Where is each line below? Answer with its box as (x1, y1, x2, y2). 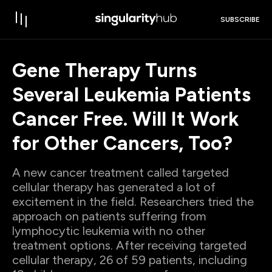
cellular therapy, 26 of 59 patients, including (12, 253, 247, 267)
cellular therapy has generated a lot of (12, 180, 216, 194)
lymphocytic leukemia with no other (12, 223, 205, 238)
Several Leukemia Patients (12, 83, 251, 106)
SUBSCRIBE (220, 15, 260, 24)
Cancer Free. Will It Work (12, 107, 239, 131)
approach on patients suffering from (12, 209, 206, 223)
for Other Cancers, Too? (12, 132, 233, 155)
